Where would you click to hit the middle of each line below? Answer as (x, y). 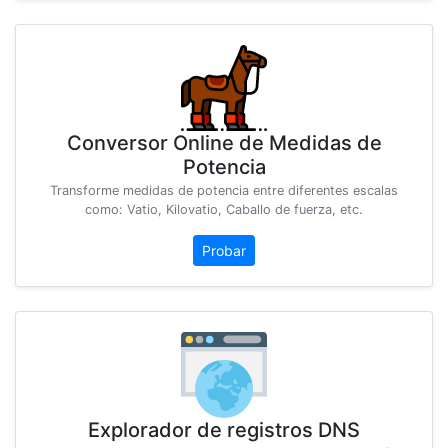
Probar (224, 251)
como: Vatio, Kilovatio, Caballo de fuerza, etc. (224, 210)
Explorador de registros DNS (224, 430)
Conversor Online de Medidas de (224, 143)
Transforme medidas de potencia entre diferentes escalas (224, 191)
